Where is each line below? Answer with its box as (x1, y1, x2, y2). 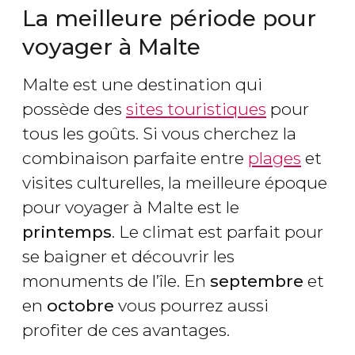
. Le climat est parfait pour (112, 222, 323, 242)
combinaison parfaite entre (22, 148, 248, 169)
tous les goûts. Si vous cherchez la (22, 124, 296, 144)
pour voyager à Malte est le (22, 197, 239, 218)
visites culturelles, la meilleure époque (22, 173, 327, 193)
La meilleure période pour (22, 5, 316, 32)
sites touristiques (126, 99, 266, 120)
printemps (22, 222, 112, 242)
